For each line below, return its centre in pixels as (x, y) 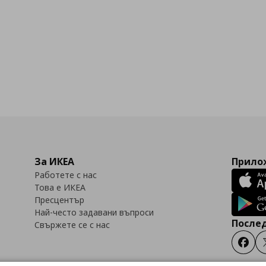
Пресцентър (59, 200)
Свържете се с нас (72, 225)
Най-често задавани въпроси (94, 213)
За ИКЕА (54, 162)
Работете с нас (66, 175)
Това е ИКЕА (60, 188)
